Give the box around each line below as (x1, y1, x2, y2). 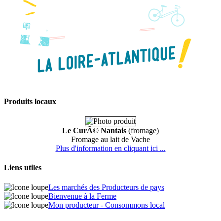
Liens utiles (4, 163, 41, 172)
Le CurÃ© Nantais (62, 126, 126, 135)
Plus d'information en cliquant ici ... (55, 144, 166, 153)
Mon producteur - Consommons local (48, 200, 165, 209)
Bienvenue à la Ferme (48, 191, 116, 200)
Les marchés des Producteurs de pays (48, 183, 164, 191)
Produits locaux (4, 97, 56, 106)
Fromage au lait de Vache (71, 135, 150, 144)
